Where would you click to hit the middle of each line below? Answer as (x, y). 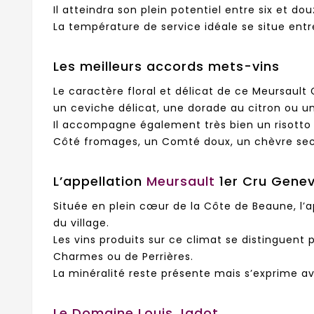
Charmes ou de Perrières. (123, 257)
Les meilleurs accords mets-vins (166, 66)
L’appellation (100, 182)
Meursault (181, 182)
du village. (81, 223)
